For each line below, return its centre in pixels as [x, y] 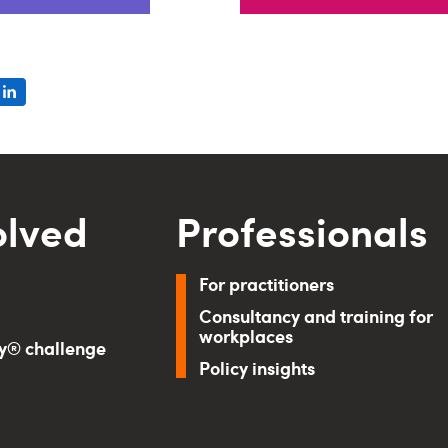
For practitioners [266, 283]
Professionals [301, 230]
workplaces [245, 335]
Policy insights [256, 367]
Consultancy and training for [315, 315]
